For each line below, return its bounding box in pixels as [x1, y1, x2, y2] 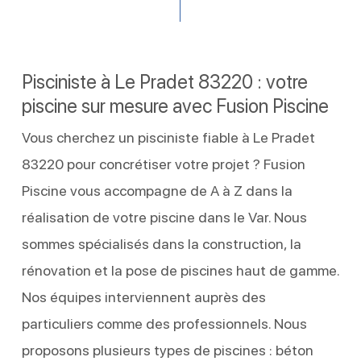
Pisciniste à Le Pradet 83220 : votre [21, 69, 308, 93]
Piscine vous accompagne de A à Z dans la [21, 181, 293, 199]
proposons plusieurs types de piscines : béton [21, 341, 313, 359]
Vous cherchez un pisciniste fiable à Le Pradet [21, 128, 315, 146]
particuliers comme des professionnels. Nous [21, 314, 307, 332]
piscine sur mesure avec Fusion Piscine [21, 93, 329, 118]
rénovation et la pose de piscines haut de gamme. [21, 261, 339, 279]
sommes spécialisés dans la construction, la [21, 234, 301, 252]
